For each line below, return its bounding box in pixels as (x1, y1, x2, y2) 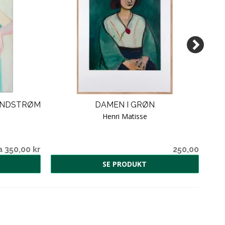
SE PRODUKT (102, 159, 147, 169)
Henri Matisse (102, 111, 147, 121)
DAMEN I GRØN (95, 99, 155, 109)
